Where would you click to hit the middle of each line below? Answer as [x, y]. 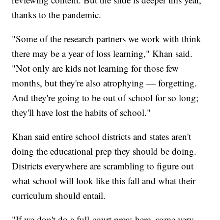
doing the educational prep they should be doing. [104, 151]
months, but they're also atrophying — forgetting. [105, 83]
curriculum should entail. [59, 195]
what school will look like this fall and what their [104, 181]
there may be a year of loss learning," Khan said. [102, 54]
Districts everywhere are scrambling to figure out [103, 166]
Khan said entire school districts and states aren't [102, 137]
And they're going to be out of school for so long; [105, 98]
